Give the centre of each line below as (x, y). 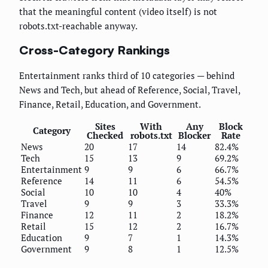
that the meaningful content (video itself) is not (118, 11)
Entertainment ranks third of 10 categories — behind (127, 75)
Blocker (194, 135)
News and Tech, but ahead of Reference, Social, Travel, (130, 89)
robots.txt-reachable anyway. (78, 25)
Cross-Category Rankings (95, 50)
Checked (105, 135)
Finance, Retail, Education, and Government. (110, 104)
